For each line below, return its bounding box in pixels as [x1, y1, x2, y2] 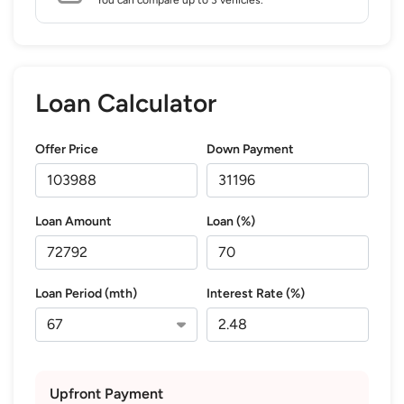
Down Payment [207, 141, 294, 157]
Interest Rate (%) [207, 285, 305, 301]
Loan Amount [35, 213, 112, 229]
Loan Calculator [35, 87, 216, 118]
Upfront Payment [50, 384, 163, 402]
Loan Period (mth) [35, 285, 137, 301]
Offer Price [35, 141, 98, 157]
